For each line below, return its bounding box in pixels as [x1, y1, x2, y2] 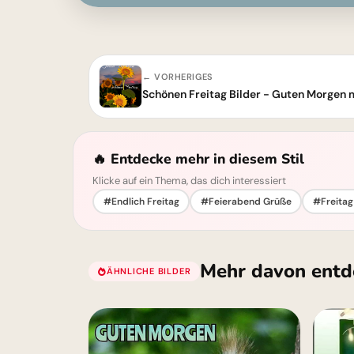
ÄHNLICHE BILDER [106, 265, 191, 277]
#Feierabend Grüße [200, 194, 292, 208]
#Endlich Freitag [103, 194, 179, 208]
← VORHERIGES [142, 71, 213, 82]
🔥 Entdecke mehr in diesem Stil [92, 149, 304, 168]
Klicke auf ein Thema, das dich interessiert [92, 174, 286, 187]
